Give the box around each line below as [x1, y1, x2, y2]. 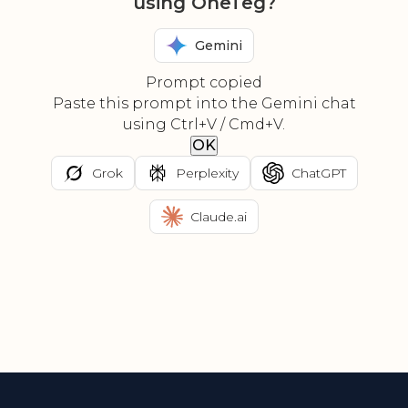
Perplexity [175, 164, 239, 181]
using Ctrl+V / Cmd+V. [123, 116, 285, 134]
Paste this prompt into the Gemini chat [52, 95, 356, 113]
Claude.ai [190, 208, 247, 225]
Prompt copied [146, 74, 262, 92]
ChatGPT [291, 164, 346, 181]
